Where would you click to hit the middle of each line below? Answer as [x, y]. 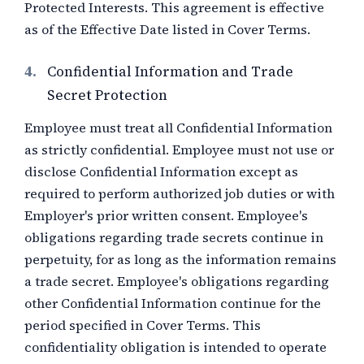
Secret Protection [107, 95]
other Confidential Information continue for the [173, 303]
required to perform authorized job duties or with [180, 193]
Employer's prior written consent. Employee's [166, 215]
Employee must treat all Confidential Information [178, 128]
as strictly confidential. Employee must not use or [179, 149]
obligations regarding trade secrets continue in [174, 237]
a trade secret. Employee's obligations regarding [177, 281]
